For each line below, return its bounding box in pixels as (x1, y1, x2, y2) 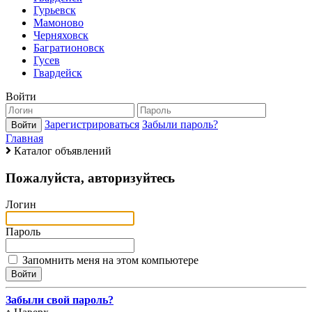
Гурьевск (33, 4, 76, 16)
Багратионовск (33, 42, 104, 54)
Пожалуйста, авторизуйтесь (6, 170, 175, 185)
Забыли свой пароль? (6, 294, 114, 306)
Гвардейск (33, 67, 82, 79)
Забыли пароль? (142, 118, 218, 130)
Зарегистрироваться (45, 118, 139, 130)
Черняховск (33, 29, 88, 41)
